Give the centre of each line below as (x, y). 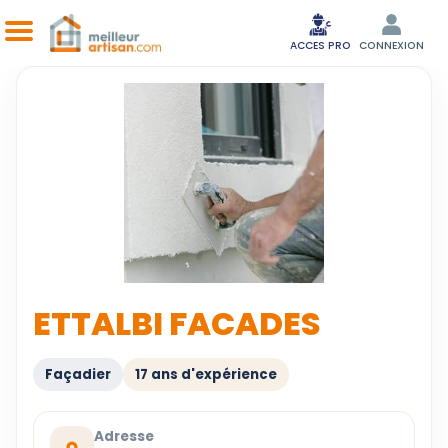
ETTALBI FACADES (177, 323)
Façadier (78, 374)
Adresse (124, 436)
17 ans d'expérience (206, 374)
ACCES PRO (320, 45)
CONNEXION (391, 45)
